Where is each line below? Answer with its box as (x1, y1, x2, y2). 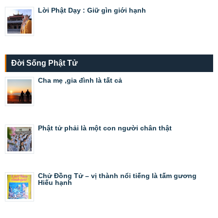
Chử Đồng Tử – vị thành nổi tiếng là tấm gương (38, 171, 197, 180)
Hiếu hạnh (38, 178, 72, 186)
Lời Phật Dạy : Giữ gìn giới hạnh (38, 6, 146, 14)
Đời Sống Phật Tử (11, 58, 78, 67)
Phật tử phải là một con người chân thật (38, 124, 172, 132)
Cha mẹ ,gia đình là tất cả (38, 76, 122, 84)
